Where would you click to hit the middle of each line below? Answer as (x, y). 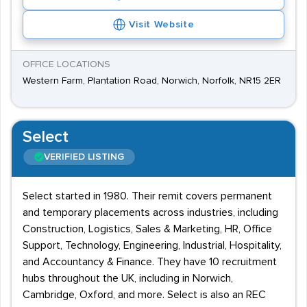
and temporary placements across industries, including (150, 212)
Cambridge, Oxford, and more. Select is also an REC (144, 295)
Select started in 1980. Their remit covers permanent (147, 196)
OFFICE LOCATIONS (66, 64)
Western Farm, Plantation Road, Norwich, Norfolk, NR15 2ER (152, 81)
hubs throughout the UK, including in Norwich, (128, 278)
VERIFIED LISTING (84, 157)
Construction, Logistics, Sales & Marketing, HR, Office (147, 229)
